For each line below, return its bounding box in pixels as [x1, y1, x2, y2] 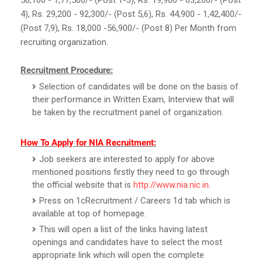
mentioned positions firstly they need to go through [32, 166, 229, 177]
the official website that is [32, 179, 133, 190]
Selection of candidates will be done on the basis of [39, 81, 239, 92]
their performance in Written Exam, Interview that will [32, 94, 234, 105]
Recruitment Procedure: [20, 64, 113, 75]
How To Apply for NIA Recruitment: [20, 137, 156, 148]
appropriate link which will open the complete [32, 249, 204, 260]
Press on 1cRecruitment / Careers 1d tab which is [39, 195, 230, 206]
